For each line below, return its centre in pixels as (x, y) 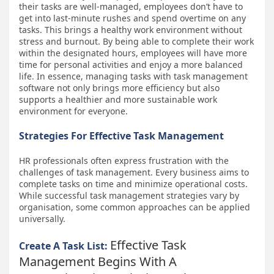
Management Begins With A (98, 261)
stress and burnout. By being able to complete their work (136, 41)
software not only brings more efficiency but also (119, 87)
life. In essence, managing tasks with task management (133, 76)
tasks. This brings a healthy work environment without (131, 29)
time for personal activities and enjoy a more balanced (131, 64)
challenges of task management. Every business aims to (134, 172)
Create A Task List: (65, 246)
